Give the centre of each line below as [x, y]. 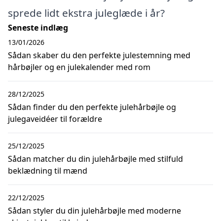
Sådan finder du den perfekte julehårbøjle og [92, 107]
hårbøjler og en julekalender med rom [79, 67]
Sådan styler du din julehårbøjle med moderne [94, 211]
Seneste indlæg [38, 28]
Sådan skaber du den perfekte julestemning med [99, 55]
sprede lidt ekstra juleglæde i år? [86, 13]
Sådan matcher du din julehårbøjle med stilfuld [95, 159]
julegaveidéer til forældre [55, 119]
